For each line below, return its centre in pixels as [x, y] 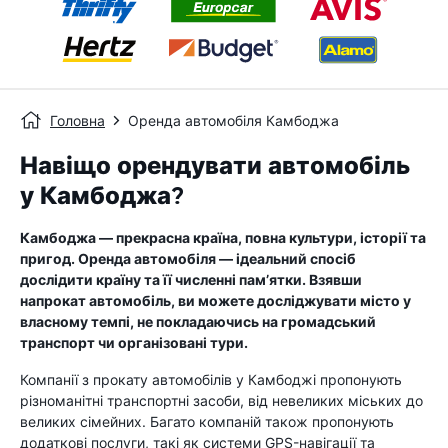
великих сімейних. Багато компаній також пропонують [207, 421]
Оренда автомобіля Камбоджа [233, 120]
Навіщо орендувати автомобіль [215, 166]
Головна [77, 120]
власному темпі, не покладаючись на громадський [198, 321]
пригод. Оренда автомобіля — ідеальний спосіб [188, 258]
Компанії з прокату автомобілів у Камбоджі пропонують [211, 379]
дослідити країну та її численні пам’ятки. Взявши [191, 279]
